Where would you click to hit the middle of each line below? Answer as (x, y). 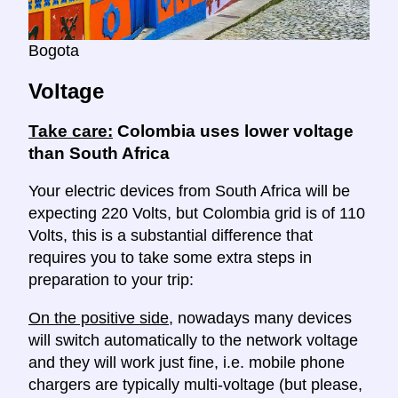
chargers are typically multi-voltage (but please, (195, 385)
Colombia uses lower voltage (233, 131)
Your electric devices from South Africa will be (189, 191)
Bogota (54, 50)
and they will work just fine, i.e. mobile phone (187, 363)
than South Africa (99, 153)
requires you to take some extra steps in (170, 258)
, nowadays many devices (260, 318)
